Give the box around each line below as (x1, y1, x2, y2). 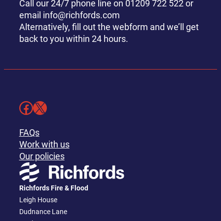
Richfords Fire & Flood (19, 184, 88, 192)
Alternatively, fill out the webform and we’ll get (19, 21, 199, 32)
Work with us (19, 139, 70, 149)
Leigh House (19, 195, 57, 204)
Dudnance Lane (19, 207, 67, 216)
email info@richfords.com (19, 9, 120, 20)
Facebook (18, 100, 25, 114)
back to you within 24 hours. (19, 33, 128, 44)
